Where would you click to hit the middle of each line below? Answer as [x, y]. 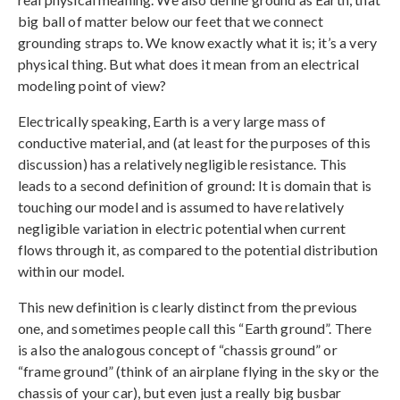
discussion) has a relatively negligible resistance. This [183, 164]
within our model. [71, 271]
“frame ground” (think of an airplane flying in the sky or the [199, 371]
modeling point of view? [92, 86]
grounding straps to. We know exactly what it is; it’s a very [197, 43]
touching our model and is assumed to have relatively [181, 207]
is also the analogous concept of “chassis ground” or [178, 350]
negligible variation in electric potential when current [182, 229]
